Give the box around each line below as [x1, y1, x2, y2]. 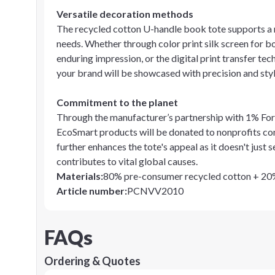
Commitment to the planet [56, 96, 178, 108]
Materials [56, 170, 101, 182]
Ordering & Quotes [44, 254, 141, 268]
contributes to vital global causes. [56, 155, 198, 167]
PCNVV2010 [127, 185, 184, 196]
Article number [56, 185, 125, 196]
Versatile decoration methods [56, 8, 193, 20]
